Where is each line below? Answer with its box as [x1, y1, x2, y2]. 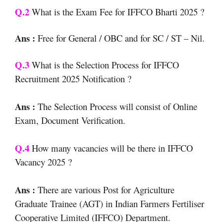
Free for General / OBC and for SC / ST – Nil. [35, 32, 205, 45]
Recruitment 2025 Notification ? [15, 72, 131, 85]
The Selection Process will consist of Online [35, 100, 197, 112]
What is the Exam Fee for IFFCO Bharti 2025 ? [32, 5, 204, 18]
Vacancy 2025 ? [15, 155, 72, 168]
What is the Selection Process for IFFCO [29, 58, 179, 71]
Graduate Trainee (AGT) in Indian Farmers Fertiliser [15, 197, 204, 210]
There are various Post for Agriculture [35, 183, 174, 196]
